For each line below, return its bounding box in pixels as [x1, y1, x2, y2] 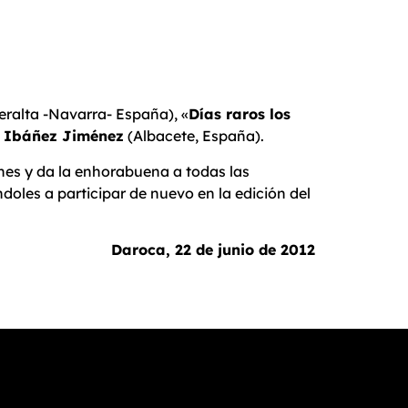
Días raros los [189, 105, 291, 124]
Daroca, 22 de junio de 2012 [111, 240, 315, 260]
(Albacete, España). [124, 127, 264, 146]
